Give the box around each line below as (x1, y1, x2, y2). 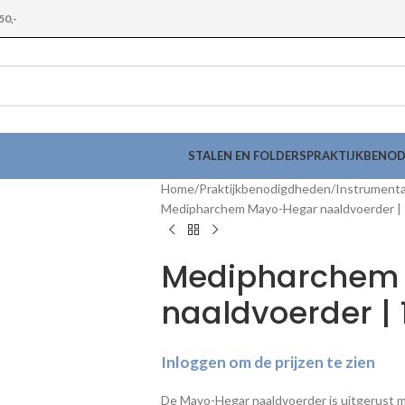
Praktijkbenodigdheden (198, 181, 331, 196)
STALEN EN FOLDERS (188, 148, 306, 163)
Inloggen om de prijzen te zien (160, 353, 375, 372)
